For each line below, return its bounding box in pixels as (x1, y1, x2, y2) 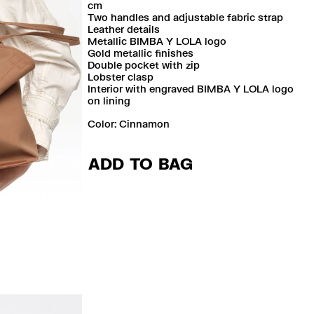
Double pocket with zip (88, 59, 200, 71)
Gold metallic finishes (88, 47, 194, 60)
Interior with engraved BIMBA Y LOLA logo (88, 83, 294, 95)
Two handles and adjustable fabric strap (88, 11, 284, 24)
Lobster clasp (88, 71, 154, 83)
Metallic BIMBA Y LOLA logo (88, 35, 227, 48)
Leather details (88, 23, 161, 36)
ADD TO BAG (88, 154, 193, 174)
